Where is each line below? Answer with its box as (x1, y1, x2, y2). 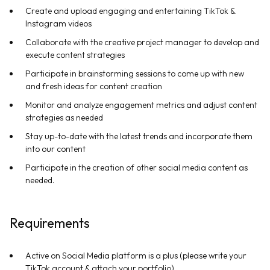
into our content (25, 143, 86, 154)
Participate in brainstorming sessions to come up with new (25, 68, 244, 79)
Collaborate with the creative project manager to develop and (25, 37, 259, 48)
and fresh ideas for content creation (25, 81, 162, 92)
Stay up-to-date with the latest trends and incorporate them (25, 131, 253, 142)
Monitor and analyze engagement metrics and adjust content (25, 99, 257, 110)
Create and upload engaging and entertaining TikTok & (25, 5, 235, 16)
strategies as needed (25, 112, 103, 123)
